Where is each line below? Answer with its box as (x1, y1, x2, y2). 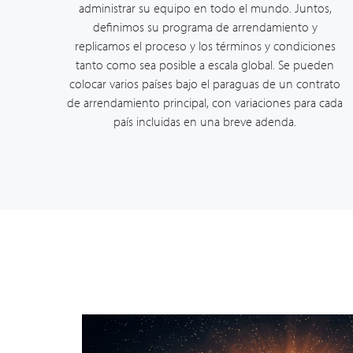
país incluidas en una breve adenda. (113, 113, 296, 129)
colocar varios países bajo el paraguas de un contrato (69, 76, 340, 91)
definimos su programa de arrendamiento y (92, 19, 318, 35)
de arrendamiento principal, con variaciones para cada (67, 95, 343, 110)
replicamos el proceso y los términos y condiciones (74, 38, 336, 54)
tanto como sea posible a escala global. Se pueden (76, 57, 334, 72)
